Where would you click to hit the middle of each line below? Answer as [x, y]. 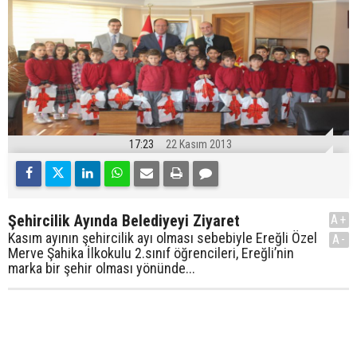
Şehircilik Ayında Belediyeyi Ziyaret [124, 221]
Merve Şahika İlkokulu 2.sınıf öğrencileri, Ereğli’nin [151, 253]
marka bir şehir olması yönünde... [102, 269]
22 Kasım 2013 [199, 145]
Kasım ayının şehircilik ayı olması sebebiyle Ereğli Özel [163, 238]
